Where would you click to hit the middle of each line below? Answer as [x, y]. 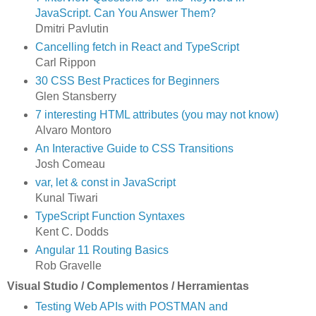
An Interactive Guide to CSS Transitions [134, 149]
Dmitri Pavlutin [72, 29]
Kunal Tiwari [66, 198]
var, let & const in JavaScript [105, 183]
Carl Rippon [65, 63]
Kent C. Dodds [72, 232]
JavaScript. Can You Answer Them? [125, 13]
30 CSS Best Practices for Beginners [127, 81]
